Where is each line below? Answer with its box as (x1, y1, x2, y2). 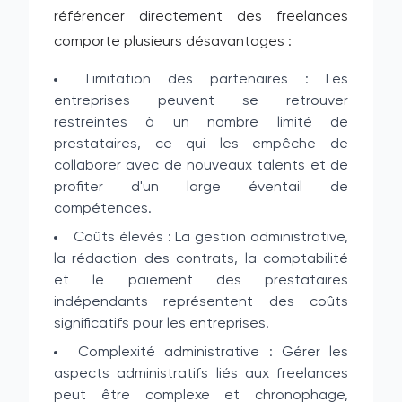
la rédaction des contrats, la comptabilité (54, 252, 348, 267)
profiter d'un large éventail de (54, 180, 348, 195)
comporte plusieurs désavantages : (54, 35, 292, 49)
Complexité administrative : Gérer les (78, 345, 349, 360)
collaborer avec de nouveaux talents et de (54, 159, 348, 173)
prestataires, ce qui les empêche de (54, 137, 348, 152)
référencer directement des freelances (54, 10, 348, 24)
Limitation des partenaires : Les (86, 73, 348, 87)
